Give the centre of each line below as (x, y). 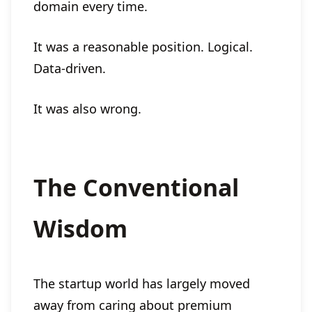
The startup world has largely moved (142, 283)
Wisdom (80, 228)
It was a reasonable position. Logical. (143, 47)
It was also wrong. (87, 109)
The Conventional (136, 187)
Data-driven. (70, 69)
